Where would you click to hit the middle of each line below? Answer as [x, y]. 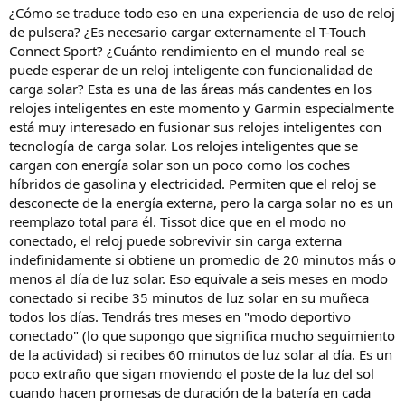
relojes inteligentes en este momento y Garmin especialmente [202, 108]
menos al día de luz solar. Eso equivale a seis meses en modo [198, 279]
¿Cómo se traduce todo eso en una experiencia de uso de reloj [202, 13]
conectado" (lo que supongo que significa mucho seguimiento [202, 336]
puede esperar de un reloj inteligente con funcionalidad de [191, 70]
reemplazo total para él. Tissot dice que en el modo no [178, 222]
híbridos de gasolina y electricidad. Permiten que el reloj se [193, 184]
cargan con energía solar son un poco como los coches [179, 165]
